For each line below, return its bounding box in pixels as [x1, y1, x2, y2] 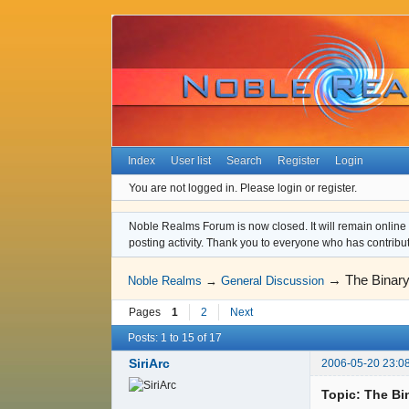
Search [225, 154, 262, 168]
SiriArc [129, 356, 170, 372]
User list [171, 154, 212, 168]
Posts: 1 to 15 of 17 [128, 330, 222, 344]
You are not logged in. [129, 181, 237, 194]
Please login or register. [240, 181, 357, 194]
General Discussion [221, 274, 325, 288]
